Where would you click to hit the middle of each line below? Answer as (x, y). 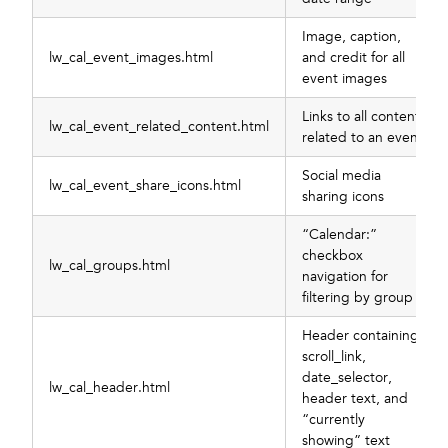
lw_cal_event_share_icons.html (145, 185)
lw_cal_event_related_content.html (159, 126)
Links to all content (361, 116)
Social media (341, 175)
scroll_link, (334, 356)
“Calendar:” (339, 234)
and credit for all (353, 57)
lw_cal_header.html (109, 387)
